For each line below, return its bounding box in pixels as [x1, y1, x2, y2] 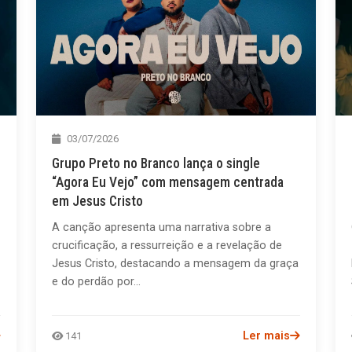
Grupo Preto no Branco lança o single [52, 155, 261, 171]
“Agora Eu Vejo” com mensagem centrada [52, 174, 284, 190]
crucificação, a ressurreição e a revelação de [52, 238, 283, 252]
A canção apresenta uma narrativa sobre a [52, 220, 272, 234]
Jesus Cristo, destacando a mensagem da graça [52, 256, 299, 270]
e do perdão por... [52, 274, 141, 288]
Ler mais [242, 328, 290, 343]
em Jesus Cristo [52, 192, 144, 209]
